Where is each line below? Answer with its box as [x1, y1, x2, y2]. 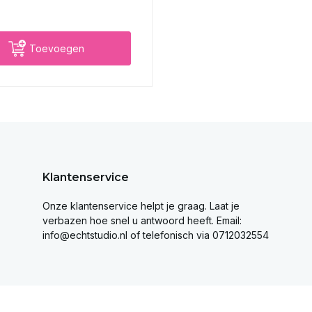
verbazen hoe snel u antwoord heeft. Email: [42, 214, 242, 227]
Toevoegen [29, 42, 85, 55]
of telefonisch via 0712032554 [127, 229, 269, 242]
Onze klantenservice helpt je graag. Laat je [42, 200, 240, 212]
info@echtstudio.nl [42, 229, 127, 242]
